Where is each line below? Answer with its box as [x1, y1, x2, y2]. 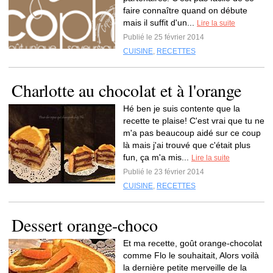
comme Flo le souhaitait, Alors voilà [123, 250, 259, 260]
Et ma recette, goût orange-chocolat [123, 238, 262, 248]
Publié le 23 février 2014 [123, 168, 204, 176]
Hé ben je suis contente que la [123, 104, 240, 113]
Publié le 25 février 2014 [123, 33, 204, 41]
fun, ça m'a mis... [123, 152, 191, 162]
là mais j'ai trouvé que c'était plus [123, 140, 250, 150]
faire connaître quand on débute [123, 5, 247, 15]
